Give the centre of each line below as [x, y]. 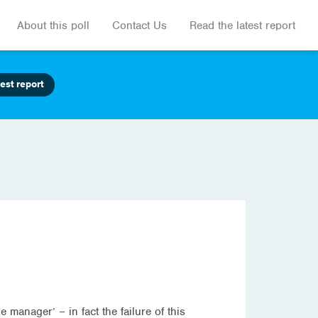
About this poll [53, 25]
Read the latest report [242, 25]
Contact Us [139, 25]
